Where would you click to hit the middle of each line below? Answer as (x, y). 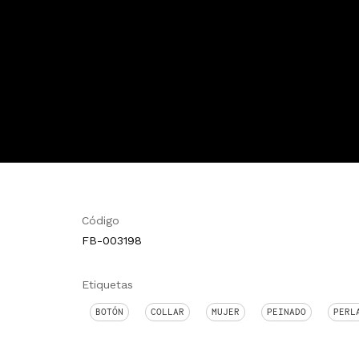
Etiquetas (107, 284)
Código (101, 220)
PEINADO (286, 312)
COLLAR (167, 312)
